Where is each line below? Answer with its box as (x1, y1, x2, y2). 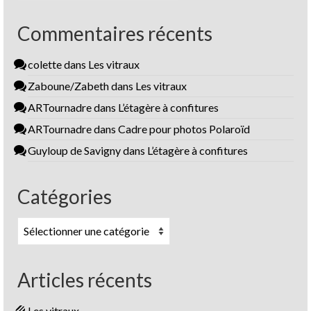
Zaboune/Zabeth (28, 78, 109, 92)
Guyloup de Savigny (28, 143, 121, 157)
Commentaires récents (17, 21, 212, 45)
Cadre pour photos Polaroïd (118, 121, 250, 135)
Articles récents (17, 267, 152, 292)
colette (28, 57, 62, 71)
